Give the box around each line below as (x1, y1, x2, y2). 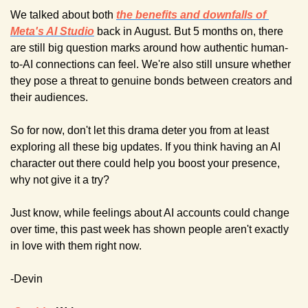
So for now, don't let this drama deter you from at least (10, 124, 269, 136)
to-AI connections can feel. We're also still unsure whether (10, 58, 291, 70)
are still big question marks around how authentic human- (10, 41, 288, 54)
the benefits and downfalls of (116, 8, 266, 21)
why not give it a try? (10, 173, 109, 186)
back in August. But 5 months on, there (97, 25, 283, 37)
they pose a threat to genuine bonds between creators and (10, 74, 292, 87)
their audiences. (10, 91, 88, 103)
